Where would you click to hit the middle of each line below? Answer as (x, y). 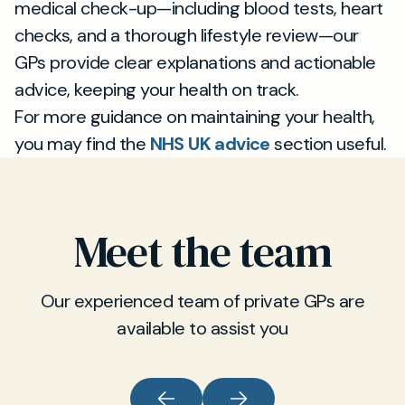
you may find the (82, 144)
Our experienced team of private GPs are (202, 301)
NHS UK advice (210, 144)
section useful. (328, 144)
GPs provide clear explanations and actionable (195, 62)
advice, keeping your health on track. (157, 89)
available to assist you (202, 328)
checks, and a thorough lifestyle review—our (187, 35)
